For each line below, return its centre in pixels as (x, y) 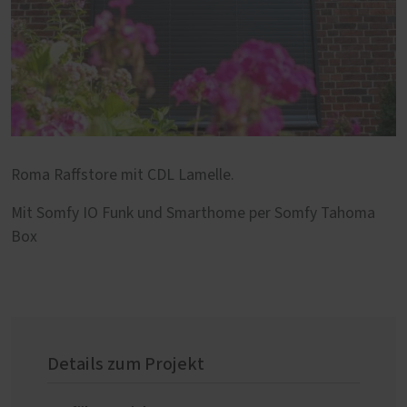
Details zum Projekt (126, 365)
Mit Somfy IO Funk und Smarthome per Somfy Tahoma (193, 214)
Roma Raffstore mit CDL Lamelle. (123, 176)
